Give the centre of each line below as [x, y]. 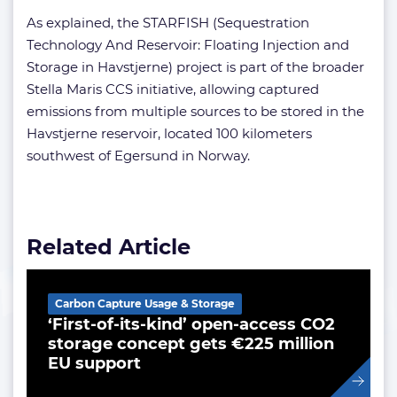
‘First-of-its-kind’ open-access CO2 [191, 324]
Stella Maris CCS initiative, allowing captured [173, 89]
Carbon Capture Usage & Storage [145, 304]
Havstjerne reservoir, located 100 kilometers [169, 133]
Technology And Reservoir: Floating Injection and [188, 45]
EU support [94, 363]
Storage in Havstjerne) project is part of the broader [195, 67]
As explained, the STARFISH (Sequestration [168, 23]
